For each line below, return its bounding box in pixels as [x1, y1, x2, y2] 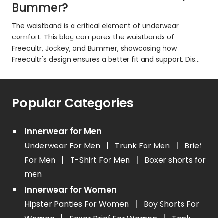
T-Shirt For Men [70, 154, 132, 166]
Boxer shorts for [145, 154, 206, 166]
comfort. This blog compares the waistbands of [12, 32, 174, 42]
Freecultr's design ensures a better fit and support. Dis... [12, 54, 200, 65]
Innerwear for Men [24, 126, 102, 138]
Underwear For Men [24, 140, 103, 152]
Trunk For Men [115, 140, 172, 152]
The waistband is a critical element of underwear [12, 21, 179, 31]
